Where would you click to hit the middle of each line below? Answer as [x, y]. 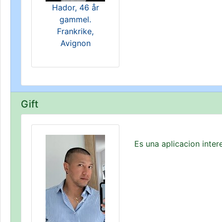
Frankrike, [75, 31]
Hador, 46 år [75, 7]
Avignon [75, 43]
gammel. [75, 19]
